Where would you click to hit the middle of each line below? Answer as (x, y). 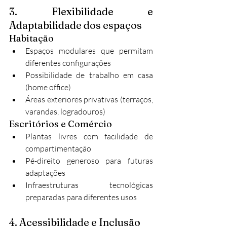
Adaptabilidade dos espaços (75, 25)
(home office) (48, 87)
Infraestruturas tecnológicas (89, 185)
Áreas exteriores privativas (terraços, (89, 99)
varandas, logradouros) (65, 111)
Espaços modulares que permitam (89, 50)
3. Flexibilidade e (81, 11)
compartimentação (58, 148)
